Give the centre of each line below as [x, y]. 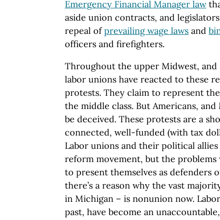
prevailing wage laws [146, 31]
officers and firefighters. [115, 44]
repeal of [84, 31]
